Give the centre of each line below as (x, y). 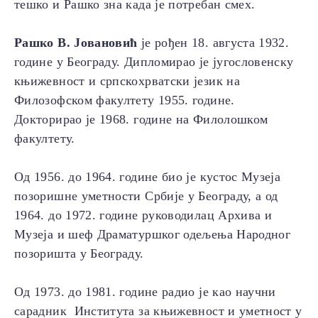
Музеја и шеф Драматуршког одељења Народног (153, 235)
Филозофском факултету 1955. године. (125, 100)
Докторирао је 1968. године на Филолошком (141, 120)
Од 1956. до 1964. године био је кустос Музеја (148, 177)
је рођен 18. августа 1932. (213, 43)
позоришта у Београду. (79, 254)
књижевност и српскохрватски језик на (127, 81)
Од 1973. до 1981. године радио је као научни (145, 292)
